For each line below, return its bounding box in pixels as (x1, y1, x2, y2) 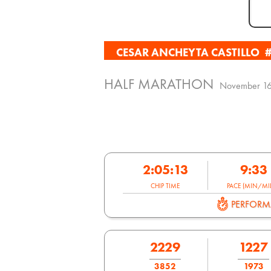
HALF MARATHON (104, 74, 214, 93)
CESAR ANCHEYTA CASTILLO (116, 45, 262, 60)
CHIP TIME (151, 181, 180, 191)
